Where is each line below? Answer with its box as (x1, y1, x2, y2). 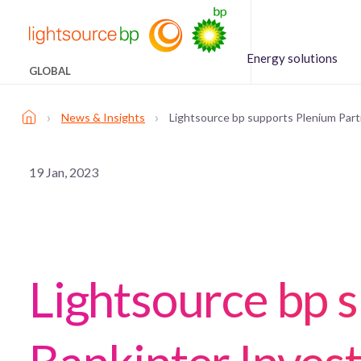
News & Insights (61, 110, 145, 124)
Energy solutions (247, 50, 338, 65)
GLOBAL (29, 64, 71, 77)
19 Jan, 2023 (29, 164, 98, 180)
